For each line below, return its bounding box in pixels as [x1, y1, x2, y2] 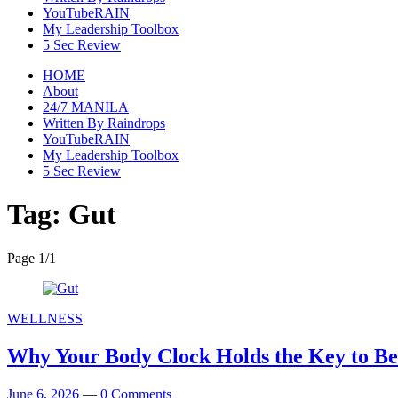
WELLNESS [7, 310, 83, 326]
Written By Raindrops [43, 115, 165, 131]
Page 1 [7, 250, 45, 266]
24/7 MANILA [43, 99, 129, 115]
